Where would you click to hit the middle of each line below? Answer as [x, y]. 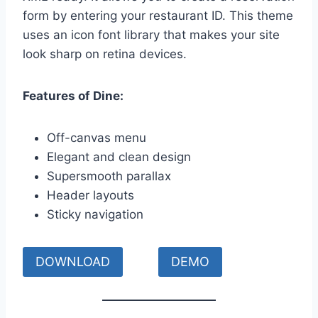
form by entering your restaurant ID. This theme [158, 15]
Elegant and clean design [119, 157]
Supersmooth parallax [109, 176]
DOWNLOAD [73, 262]
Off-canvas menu [97, 137]
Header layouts [91, 195]
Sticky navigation [95, 214]
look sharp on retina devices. [105, 54]
